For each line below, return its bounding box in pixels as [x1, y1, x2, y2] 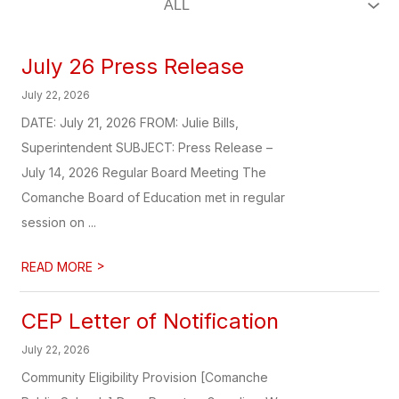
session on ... [21, 215, 97, 230]
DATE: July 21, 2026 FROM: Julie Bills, [21, 115, 240, 130]
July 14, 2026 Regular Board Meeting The [21, 165, 267, 180]
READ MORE [21, 259, 97, 274]
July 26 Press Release [21, 53, 245, 79]
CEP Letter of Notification [21, 308, 280, 334]
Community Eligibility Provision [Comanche [21, 370, 269, 385]
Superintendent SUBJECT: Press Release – [21, 140, 273, 155]
